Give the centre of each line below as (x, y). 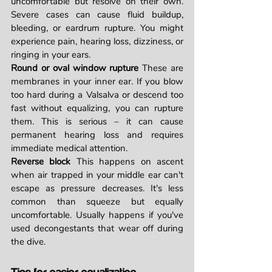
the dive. (28, 242)
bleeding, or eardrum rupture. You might (97, 28)
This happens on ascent (127, 162)
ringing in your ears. (51, 55)
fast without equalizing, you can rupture (97, 108)
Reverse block (41, 162)
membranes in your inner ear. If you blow (97, 82)
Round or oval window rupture (75, 68)
